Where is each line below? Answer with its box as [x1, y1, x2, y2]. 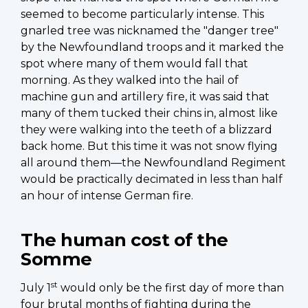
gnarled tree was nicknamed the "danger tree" [21, 23, 278, 37]
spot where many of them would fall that [21, 56, 248, 70]
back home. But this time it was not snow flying [21, 139, 278, 153]
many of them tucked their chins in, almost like [21, 106, 278, 120]
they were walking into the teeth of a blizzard [21, 122, 272, 136]
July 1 [21, 280, 51, 294]
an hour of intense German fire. [21, 188, 193, 202]
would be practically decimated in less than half [21, 172, 283, 186]
